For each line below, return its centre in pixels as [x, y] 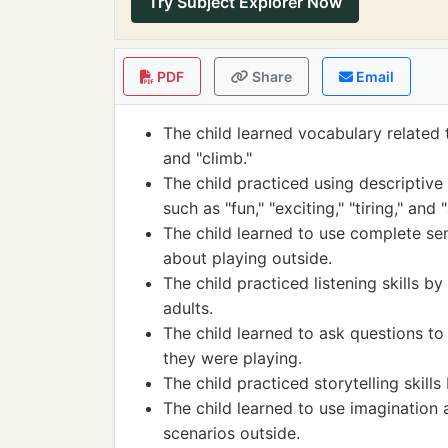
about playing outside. [247, 258]
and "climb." [207, 158]
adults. [188, 308]
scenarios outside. [231, 433]
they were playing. [232, 358]
